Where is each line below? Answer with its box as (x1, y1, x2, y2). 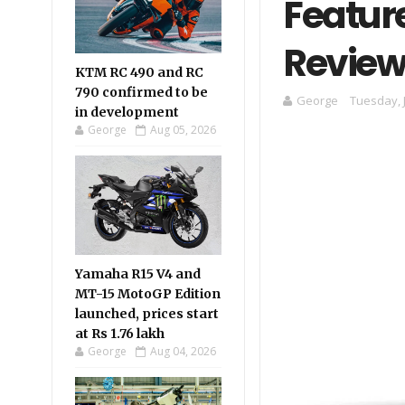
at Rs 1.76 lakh (75, 325, 165, 342)
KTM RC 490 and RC (75, 64, 203, 80)
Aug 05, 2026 (150, 122, 216, 137)
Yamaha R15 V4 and (75, 266, 201, 282)
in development (75, 104, 179, 120)
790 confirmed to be (75, 84, 208, 100)
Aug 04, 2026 (150, 344, 216, 359)
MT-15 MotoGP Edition (75, 286, 221, 302)
